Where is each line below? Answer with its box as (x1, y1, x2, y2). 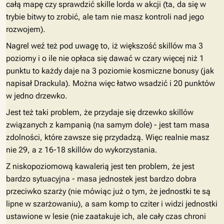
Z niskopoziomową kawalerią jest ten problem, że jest (6, 161, 194, 171)
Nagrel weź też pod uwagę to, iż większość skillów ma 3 (6, 41, 203, 50)
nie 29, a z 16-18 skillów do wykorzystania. (6, 145, 157, 154)
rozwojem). (6, 24, 45, 34)
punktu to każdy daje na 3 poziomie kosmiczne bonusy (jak (6, 66, 214, 75)
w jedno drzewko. (6, 91, 67, 100)
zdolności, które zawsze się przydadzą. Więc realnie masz (6, 132, 209, 142)
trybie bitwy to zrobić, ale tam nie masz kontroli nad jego (6, 12, 204, 21)
